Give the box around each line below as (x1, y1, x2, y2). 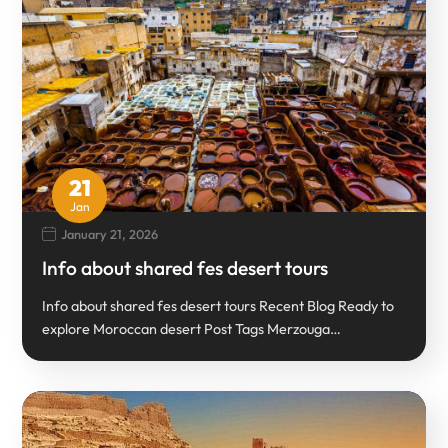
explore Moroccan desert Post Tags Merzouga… (42, 319, 342, 338)
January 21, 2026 (61, 226, 159, 243)
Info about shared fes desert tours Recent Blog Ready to (42, 296, 395, 315)
